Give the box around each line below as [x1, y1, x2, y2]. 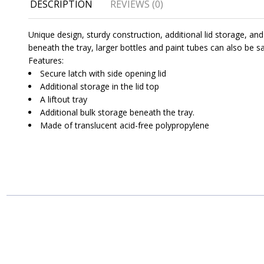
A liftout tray [40, 93, 87, 105]
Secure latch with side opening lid [40, 67, 166, 79]
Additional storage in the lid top [40, 80, 159, 92]
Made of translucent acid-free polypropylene [40, 119, 209, 131]
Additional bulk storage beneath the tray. [40, 106, 194, 118]
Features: [28, 54, 64, 66]
